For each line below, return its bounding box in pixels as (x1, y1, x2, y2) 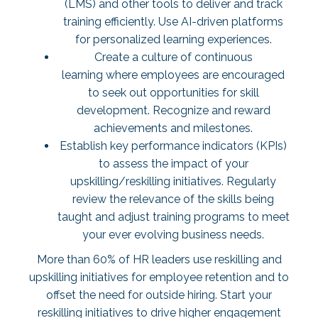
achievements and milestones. (94, 121, 253, 135)
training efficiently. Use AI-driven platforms (63, 15, 283, 28)
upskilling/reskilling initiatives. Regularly (70, 175, 276, 188)
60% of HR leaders (92, 253, 190, 266)
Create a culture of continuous (94, 50, 253, 64)
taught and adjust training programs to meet (57, 210, 290, 224)
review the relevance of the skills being (72, 192, 274, 206)
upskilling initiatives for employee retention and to (29, 270, 289, 284)
